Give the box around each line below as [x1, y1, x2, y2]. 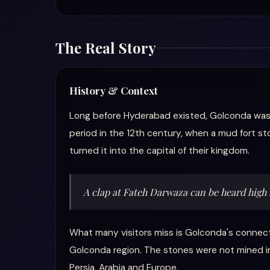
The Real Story [55, 38, 156, 57]
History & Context [69, 84, 158, 97]
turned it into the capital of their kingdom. [69, 145, 250, 157]
